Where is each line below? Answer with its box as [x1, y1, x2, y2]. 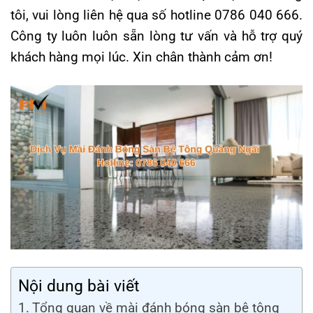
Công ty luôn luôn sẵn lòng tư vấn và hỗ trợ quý [10, 27, 303, 44]
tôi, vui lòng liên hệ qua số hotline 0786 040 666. [10, 6, 303, 23]
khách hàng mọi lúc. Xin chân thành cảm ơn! [10, 48, 272, 65]
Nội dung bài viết [18, 276, 140, 296]
